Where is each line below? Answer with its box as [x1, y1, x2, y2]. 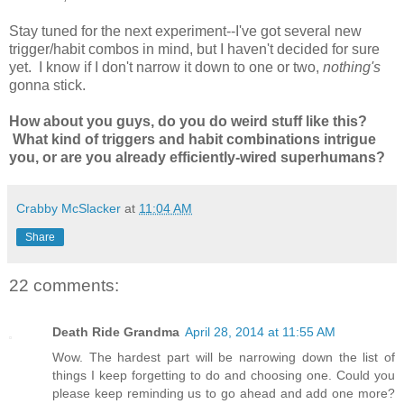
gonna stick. [9, 77, 86, 93]
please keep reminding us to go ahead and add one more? [52, 386, 395, 401]
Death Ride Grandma [52, 325, 179, 340]
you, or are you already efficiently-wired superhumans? [9, 149, 385, 165]
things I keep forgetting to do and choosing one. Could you [52, 368, 395, 383]
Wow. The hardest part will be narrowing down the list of [52, 350, 395, 365]
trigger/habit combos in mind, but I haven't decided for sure [9, 41, 380, 57]
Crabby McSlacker [16, 200, 121, 216]
